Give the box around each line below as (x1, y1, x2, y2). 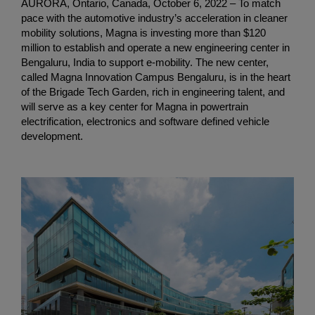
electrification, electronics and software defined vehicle (21, 115, 269, 127)
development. (21, 129, 83, 142)
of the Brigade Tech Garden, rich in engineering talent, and (21, 85, 285, 98)
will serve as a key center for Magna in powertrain (21, 100, 248, 112)
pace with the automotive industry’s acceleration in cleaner (21, 11, 288, 24)
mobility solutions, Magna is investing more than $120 (21, 26, 266, 39)
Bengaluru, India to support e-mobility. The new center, (21, 56, 269, 68)
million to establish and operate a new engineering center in (21, 41, 290, 53)
